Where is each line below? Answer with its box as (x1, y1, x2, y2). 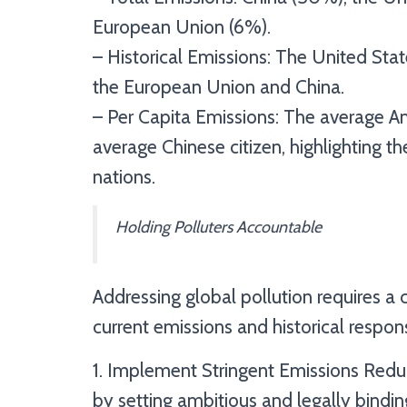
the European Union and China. (93, 74, 344, 98)
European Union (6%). (93, 15, 271, 38)
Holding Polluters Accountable (115, 216, 322, 237)
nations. (93, 164, 155, 188)
